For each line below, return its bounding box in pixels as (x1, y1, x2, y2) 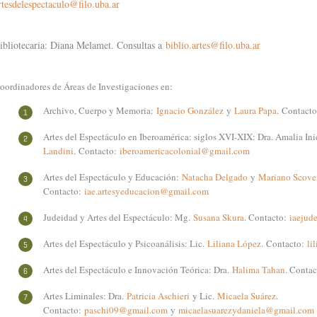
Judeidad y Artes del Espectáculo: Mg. (43, 210, 193, 224)
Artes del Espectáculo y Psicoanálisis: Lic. (43, 236, 204, 250)
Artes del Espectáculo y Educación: (43, 171, 182, 184)
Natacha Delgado (182, 171, 248, 184)
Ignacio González (156, 104, 224, 117)
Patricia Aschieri (127, 289, 190, 302)
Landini (43, 144, 74, 158)
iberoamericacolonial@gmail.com (120, 144, 250, 158)
